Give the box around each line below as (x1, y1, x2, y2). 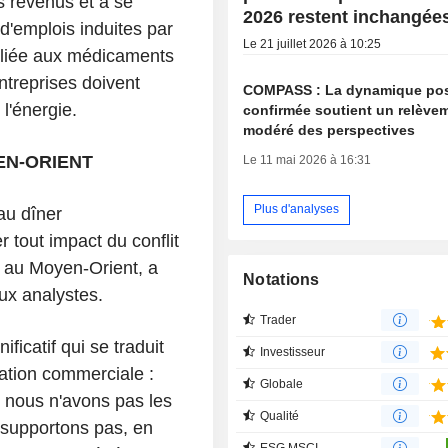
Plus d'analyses (254, 202, 340, 217)
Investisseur (260, 344, 326, 359)
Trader (260, 312, 297, 327)
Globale (260, 376, 304, 391)
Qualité (260, 408, 300, 423)
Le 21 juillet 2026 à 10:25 (243, 36, 382, 51)
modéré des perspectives (243, 121, 416, 138)
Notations (243, 270, 320, 288)
